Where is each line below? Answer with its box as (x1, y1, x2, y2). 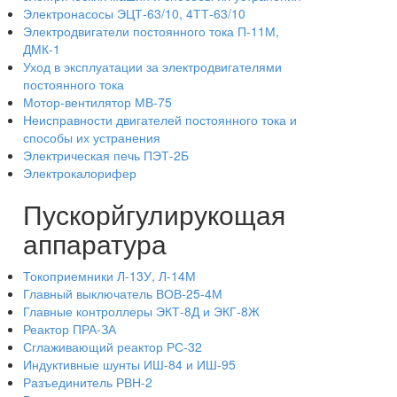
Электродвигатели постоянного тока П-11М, (23, 22, 279, 40)
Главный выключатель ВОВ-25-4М (23, 284, 222, 302)
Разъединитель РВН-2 (23, 373, 152, 391)
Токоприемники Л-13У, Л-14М (23, 267, 196, 284)
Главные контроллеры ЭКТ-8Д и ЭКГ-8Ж (23, 302, 260, 320)
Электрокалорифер (23, 164, 136, 182)
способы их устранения (23, 128, 160, 146)
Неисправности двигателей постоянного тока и (23, 111, 297, 128)
